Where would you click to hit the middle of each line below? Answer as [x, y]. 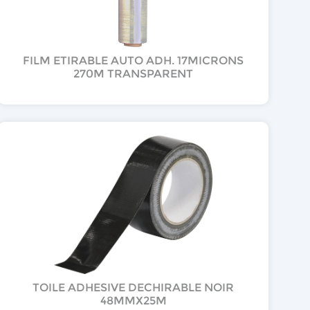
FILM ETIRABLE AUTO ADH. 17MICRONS [134, 60]
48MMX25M [133, 300]
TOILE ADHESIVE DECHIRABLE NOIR [134, 287]
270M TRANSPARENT [134, 73]
